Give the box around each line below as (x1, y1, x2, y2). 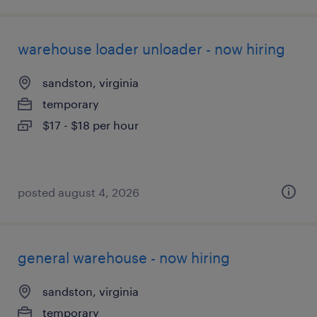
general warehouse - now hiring (18, 249, 230, 266)
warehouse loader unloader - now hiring (18, 40, 285, 57)
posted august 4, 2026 (18, 185, 139, 199)
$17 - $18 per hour (42, 118, 139, 132)
